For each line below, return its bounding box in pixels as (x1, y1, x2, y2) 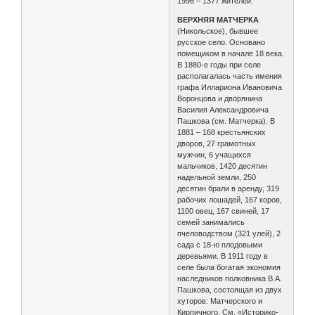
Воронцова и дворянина (177, 94, 263, 103)
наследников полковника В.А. (177, 274, 283, 283)
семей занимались (177, 217, 245, 226)
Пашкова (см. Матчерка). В (177, 116, 276, 125)
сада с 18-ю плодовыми (177, 240, 263, 249)
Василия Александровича (177, 105, 269, 114)
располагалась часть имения (177, 71, 283, 80)
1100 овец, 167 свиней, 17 (177, 206, 270, 215)
